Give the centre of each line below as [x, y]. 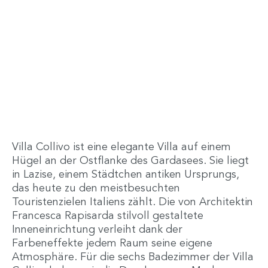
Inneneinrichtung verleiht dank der [97, 229]
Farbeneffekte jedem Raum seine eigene [112, 243]
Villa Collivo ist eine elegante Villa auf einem [121, 147]
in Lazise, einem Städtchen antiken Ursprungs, [126, 174]
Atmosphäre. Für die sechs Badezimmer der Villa [133, 257]
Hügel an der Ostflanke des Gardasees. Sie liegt [130, 161]
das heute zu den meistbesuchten [96, 188]
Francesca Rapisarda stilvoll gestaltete [108, 216]
